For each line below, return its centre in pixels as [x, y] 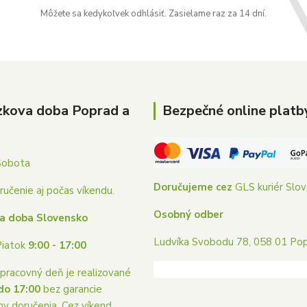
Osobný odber [188, 214]
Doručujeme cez [193, 187]
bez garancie [71, 289]
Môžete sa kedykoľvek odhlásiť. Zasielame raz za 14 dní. [153, 14]
